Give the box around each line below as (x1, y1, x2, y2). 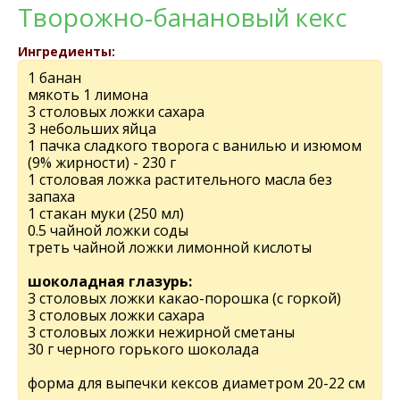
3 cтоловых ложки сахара (28, 305, 204, 325)
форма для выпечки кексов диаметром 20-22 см (28, 373, 365, 393)
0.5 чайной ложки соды (28, 221, 188, 240)
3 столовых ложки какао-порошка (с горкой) (28, 288, 341, 308)
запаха (28, 187, 75, 206)
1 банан (28, 68, 81, 87)
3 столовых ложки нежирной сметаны (28, 322, 295, 342)
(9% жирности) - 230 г (28, 153, 176, 172)
